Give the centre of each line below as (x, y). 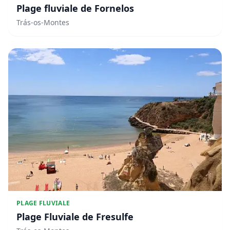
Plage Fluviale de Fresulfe (75, 216)
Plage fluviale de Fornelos (75, 8)
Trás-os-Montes (43, 22)
